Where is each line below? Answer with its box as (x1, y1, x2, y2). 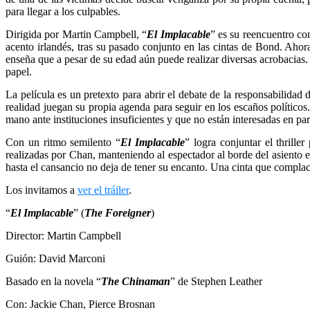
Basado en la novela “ (6, 275, 101, 287)
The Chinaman (101, 275, 170, 287)
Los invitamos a (6, 183, 77, 196)
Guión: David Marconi (6, 252, 105, 264)
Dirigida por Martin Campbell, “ (6, 28, 147, 40)
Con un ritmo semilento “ (6, 136, 121, 148)
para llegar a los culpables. (6, 5, 120, 17)
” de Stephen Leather (170, 275, 262, 287)
